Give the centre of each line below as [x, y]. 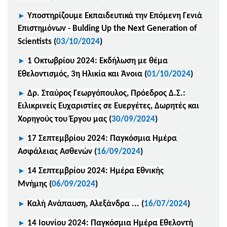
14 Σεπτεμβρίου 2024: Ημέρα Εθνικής [96, 171]
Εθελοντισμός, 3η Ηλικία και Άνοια [80, 74]
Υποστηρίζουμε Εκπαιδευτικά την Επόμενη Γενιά [115, 16]
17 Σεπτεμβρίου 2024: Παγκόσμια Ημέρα [102, 138]
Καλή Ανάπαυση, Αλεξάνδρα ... [83, 204]
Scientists [35, 42]
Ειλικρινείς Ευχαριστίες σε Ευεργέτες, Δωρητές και [108, 106]
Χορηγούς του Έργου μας [63, 119]
